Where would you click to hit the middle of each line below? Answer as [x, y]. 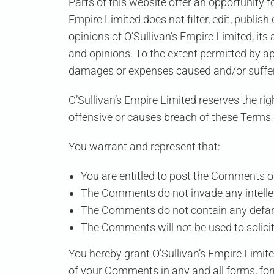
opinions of [96, 37]
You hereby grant [110, 254]
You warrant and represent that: [144, 147]
